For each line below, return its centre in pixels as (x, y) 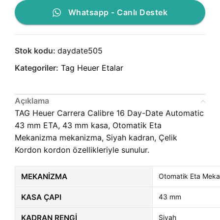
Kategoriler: (37, 68)
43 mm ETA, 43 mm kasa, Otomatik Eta (88, 125)
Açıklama (32, 101)
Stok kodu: (36, 51)
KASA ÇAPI (41, 197)
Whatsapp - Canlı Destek (118, 13)
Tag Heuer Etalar (92, 68)
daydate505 (80, 51)
